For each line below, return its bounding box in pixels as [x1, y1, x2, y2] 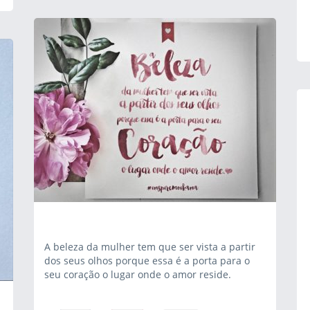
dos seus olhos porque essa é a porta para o [44, 254, 250, 267]
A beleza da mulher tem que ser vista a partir [44, 240, 255, 253]
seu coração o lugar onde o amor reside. [44, 268, 231, 281]
